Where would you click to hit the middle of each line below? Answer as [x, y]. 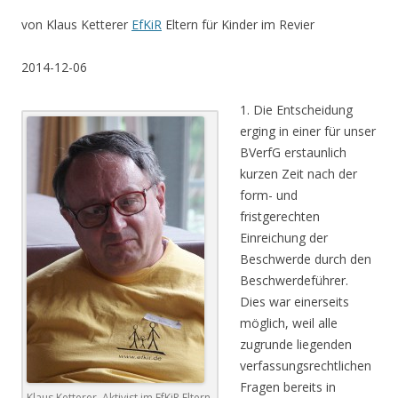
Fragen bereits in [288, 387]
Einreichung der [284, 238]
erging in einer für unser [308, 131]
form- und [269, 195]
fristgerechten [280, 216]
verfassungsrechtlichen [306, 366]
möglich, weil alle [289, 323]
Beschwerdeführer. [294, 280]
